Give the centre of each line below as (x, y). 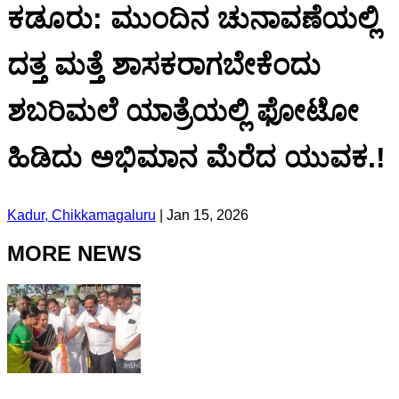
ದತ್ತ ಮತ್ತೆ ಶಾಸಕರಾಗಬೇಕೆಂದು (164, 65)
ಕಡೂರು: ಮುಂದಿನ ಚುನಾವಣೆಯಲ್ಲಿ (193, 19)
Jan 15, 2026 (208, 215)
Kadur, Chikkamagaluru (81, 215)
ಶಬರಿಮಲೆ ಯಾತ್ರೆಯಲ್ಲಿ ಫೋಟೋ (183, 112)
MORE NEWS (74, 253)
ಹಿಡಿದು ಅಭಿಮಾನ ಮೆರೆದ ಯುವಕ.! (196, 158)
